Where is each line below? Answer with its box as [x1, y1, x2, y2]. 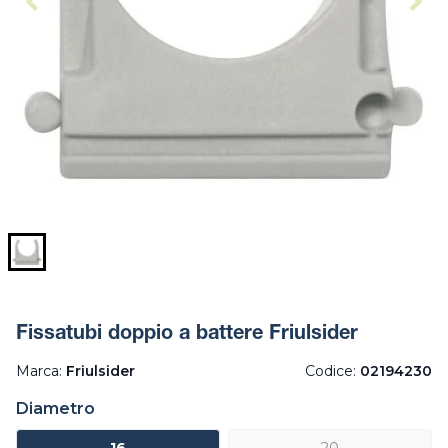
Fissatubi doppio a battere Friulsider [16, 325, 358, 346]
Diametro [16, 399, 95, 419]
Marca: [16, 362, 66, 381]
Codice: [305, 362, 360, 381]
